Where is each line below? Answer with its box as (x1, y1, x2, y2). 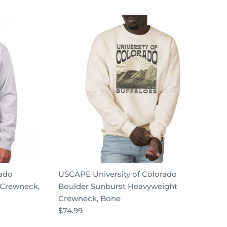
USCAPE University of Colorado (58, 169, 177, 179)
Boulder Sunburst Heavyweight (58, 181, 177, 191)
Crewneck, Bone (58, 194, 121, 203)
